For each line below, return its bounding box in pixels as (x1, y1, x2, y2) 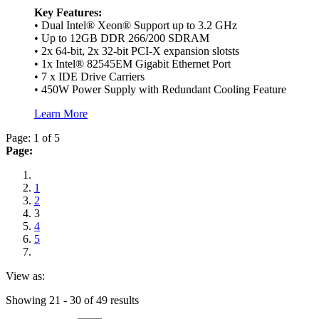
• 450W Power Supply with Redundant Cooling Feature (34, 83, 286, 95)
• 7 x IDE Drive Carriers (34, 70, 145, 83)
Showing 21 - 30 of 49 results (6, 293, 139, 306)
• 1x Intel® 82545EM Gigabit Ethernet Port (34, 57, 231, 70)
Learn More (34, 107, 88, 120)
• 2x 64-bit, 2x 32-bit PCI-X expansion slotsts (34, 44, 239, 57)
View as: (6, 269, 45, 282)
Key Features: (34, 6, 102, 19)
